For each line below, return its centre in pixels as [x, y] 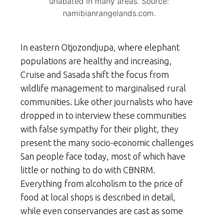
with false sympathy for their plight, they [100, 129]
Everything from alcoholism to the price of [102, 183]
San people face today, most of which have [103, 156]
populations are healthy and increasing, [96, 61]
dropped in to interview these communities [103, 115]
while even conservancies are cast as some [102, 210]
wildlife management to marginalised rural [103, 88]
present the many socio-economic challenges [107, 142]
